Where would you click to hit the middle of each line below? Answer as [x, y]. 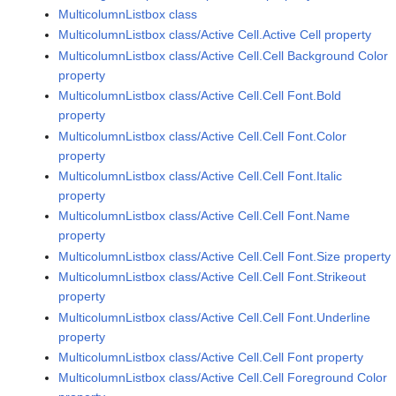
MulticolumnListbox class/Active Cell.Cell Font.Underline [215, 317]
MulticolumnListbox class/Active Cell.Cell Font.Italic [201, 175]
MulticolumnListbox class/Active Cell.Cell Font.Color [203, 136]
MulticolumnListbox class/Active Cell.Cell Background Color [224, 55]
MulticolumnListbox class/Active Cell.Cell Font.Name [205, 216]
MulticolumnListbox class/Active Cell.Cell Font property [211, 357]
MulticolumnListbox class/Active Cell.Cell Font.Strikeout [213, 277]
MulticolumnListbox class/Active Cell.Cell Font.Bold [200, 96]
